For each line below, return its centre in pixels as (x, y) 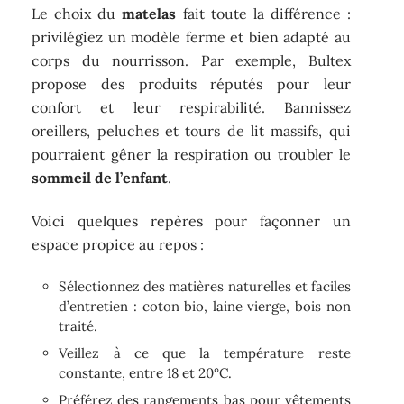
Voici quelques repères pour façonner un (191, 221)
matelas (149, 13)
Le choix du (77, 13)
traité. (78, 326)
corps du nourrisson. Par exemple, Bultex (191, 60)
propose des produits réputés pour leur (191, 83)
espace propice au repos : (118, 245)
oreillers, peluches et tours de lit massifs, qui (191, 130)
